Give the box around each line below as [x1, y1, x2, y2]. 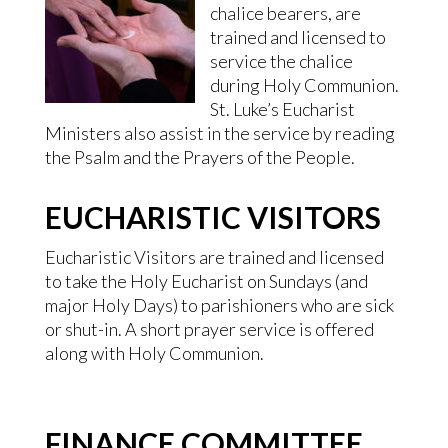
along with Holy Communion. [44, 342, 264, 364]
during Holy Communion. [209, 74, 399, 96]
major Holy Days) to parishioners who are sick [44, 294, 394, 316]
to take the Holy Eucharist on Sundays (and [44, 270, 368, 292]
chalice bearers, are [209, 2, 361, 24]
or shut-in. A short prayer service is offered [44, 318, 374, 340]
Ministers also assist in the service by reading [44, 122, 395, 144]
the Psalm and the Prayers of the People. [44, 146, 355, 168]
